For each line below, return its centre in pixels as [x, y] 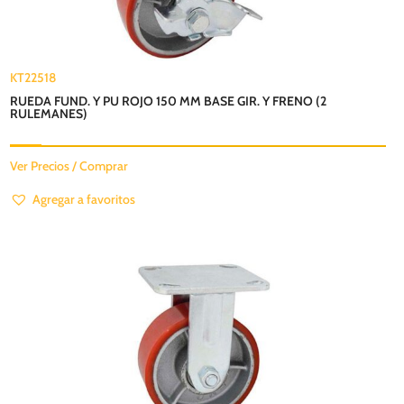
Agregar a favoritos [84, 200]
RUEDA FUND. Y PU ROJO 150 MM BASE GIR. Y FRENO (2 [169, 101]
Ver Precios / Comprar [69, 166]
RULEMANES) [49, 114]
